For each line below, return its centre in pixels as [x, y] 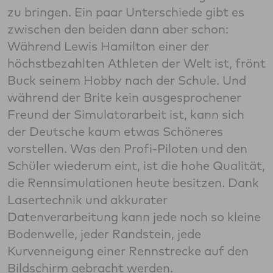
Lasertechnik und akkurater [87, 200]
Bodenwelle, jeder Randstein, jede [104, 234]
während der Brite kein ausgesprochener [124, 97]
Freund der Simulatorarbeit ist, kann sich [126, 115]
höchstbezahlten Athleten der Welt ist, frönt [136, 63]
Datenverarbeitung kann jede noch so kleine [134, 217]
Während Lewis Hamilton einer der [108, 46]
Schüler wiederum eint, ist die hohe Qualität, [136, 166]
